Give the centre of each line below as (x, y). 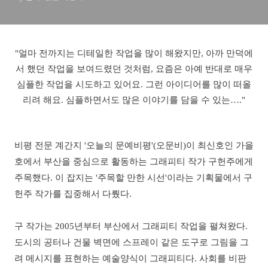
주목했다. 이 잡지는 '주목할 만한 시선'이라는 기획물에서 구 (133, 178)
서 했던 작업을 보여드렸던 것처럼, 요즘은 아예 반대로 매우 (134, 69)
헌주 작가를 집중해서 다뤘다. (73, 194)
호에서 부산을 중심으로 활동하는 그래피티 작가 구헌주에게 (134, 162)
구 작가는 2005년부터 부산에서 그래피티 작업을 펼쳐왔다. (131, 226)
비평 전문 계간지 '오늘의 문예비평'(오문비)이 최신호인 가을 (134, 145)
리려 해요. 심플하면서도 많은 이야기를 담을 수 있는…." (134, 100)
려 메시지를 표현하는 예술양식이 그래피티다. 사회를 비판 (130, 258)
